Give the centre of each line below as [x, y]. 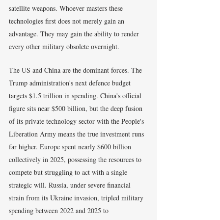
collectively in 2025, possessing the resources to [76, 160]
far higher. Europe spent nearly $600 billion [71, 147]
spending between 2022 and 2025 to [60, 211]
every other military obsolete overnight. [64, 47]
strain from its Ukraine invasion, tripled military [77, 198]
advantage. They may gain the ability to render [75, 34]
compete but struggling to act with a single [69, 172]
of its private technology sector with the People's [77, 121]
